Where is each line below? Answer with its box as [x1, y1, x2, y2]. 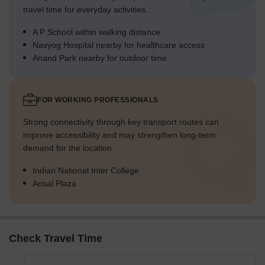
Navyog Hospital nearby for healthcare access [33, 40, 205, 50]
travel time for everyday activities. [23, 5, 148, 15]
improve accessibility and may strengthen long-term [23, 130, 216, 140]
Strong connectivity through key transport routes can [23, 117, 219, 127]
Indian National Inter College [33, 166, 139, 176]
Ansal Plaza [33, 179, 76, 189]
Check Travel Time [9, 232, 102, 245]
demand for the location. [23, 143, 114, 153]
